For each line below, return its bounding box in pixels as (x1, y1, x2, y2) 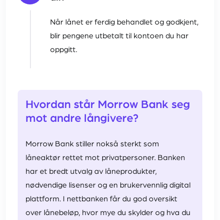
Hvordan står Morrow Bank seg (26, 99, 190, 111)
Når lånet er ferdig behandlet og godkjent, (50, 18, 198, 27)
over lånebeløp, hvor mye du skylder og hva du (26, 209, 191, 217)
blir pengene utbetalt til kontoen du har (50, 32, 189, 40)
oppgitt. (50, 46, 77, 54)
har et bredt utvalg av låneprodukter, (26, 167, 157, 176)
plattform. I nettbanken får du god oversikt (26, 195, 177, 203)
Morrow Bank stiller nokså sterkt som (26, 140, 159, 148)
